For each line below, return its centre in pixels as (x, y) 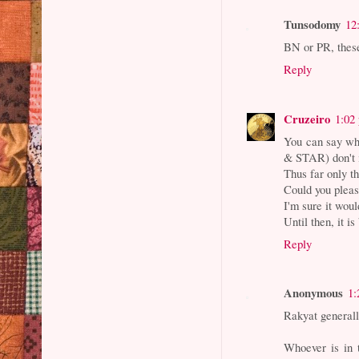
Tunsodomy (313, 24)
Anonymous (314, 293)
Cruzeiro (307, 118)
